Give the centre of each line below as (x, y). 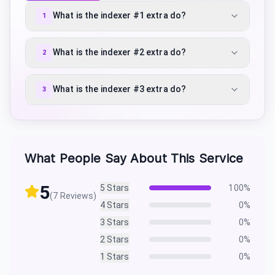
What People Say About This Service (134, 158)
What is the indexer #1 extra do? (120, 16)
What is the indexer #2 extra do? (120, 52)
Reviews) (77, 196)
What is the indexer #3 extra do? (120, 89)
